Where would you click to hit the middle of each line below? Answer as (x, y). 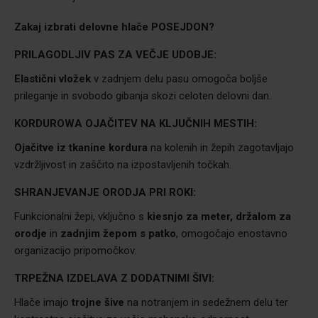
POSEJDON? (183, 27)
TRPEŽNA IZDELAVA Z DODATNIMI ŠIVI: (114, 278)
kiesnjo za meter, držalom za (219, 216)
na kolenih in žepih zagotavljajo (221, 148)
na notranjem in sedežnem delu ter (206, 302)
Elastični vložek (53, 79)
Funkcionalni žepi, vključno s (81, 216)
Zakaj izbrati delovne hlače (83, 27)
